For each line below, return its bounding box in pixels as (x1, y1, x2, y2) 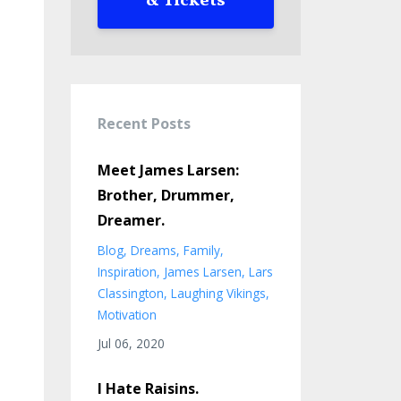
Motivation (97, 306, 157, 323)
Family (183, 242, 220, 259)
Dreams (130, 242, 176, 259)
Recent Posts (97, 114, 191, 133)
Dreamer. (97, 210, 165, 230)
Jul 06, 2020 (97, 335, 165, 352)
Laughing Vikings (170, 285, 266, 302)
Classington (97, 285, 164, 302)
